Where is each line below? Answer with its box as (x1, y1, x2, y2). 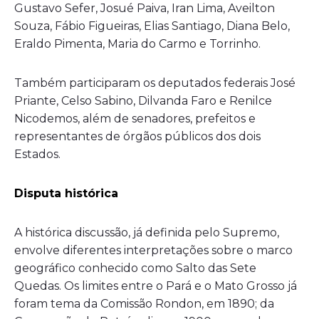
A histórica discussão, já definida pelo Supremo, (14, 225, 279, 239)
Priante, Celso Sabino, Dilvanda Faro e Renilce (14, 93, 272, 108)
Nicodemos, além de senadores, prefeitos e (14, 111, 256, 125)
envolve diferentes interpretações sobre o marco (14, 243, 293, 257)
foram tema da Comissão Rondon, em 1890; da (14, 296, 274, 310)
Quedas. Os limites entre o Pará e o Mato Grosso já (14, 278, 297, 293)
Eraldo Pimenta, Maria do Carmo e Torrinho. (14, 36, 261, 51)
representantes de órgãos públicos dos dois (14, 129, 261, 143)
